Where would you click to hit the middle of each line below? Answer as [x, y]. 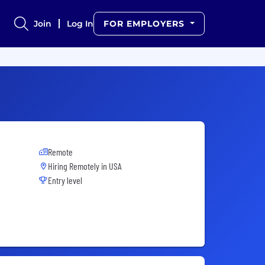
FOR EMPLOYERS [146, 24]
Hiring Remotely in [78, 166]
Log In [80, 24]
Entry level [65, 180]
